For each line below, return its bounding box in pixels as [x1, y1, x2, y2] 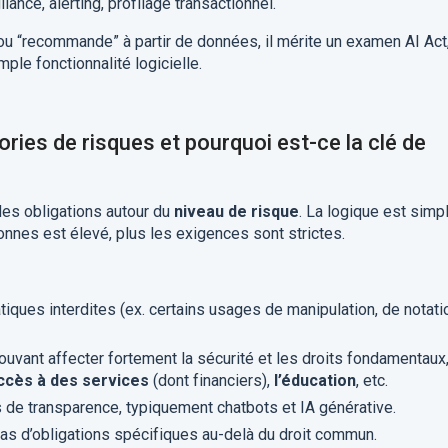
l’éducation [273, 371, 356, 390]
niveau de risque [173, 202, 299, 221]
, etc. [355, 371, 388, 390]
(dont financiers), [148, 371, 274, 390]
